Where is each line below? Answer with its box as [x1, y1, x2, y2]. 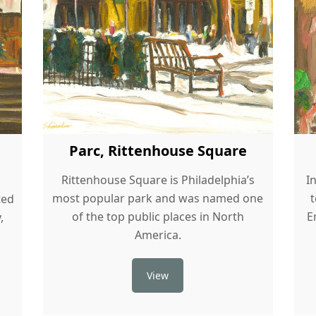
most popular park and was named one [52, 190, 264, 207]
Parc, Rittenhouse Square [68, 141, 247, 161]
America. [134, 227, 181, 243]
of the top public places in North [71, 209, 244, 225]
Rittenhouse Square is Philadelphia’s [61, 172, 255, 188]
